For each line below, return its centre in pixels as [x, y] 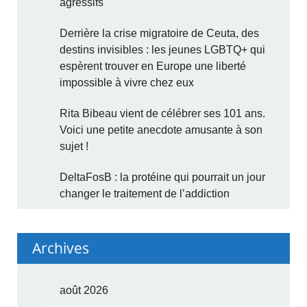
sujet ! [74, 146]
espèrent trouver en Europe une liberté [153, 66]
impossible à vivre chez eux [127, 82]
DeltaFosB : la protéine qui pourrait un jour [163, 177]
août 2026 [84, 290]
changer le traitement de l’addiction [145, 193]
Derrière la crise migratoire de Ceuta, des [160, 33]
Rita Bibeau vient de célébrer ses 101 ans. [163, 113]
